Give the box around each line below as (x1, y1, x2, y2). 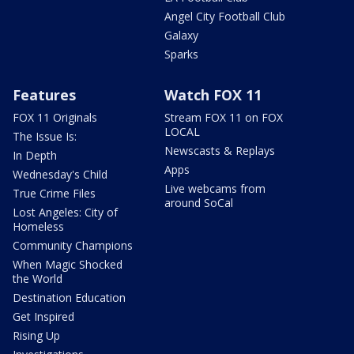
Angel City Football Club (164, 8, 285, 24)
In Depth (13, 147, 57, 163)
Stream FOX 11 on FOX (164, 109, 283, 125)
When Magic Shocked (13, 256, 122, 272)
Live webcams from (164, 180, 265, 196)
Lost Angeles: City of (13, 204, 118, 220)
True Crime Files (13, 185, 96, 201)
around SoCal (164, 194, 233, 210)
